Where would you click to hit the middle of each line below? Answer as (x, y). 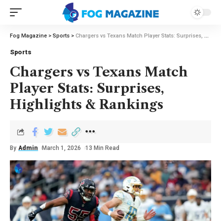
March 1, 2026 (62, 148)
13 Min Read (102, 148)
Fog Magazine (28, 36)
